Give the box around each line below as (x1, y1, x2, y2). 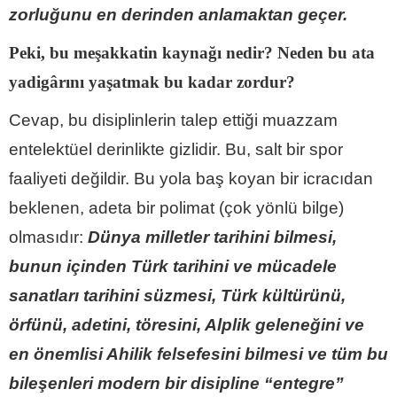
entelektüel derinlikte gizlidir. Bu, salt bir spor (9, 139, 343, 159)
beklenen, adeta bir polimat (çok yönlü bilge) (9, 198, 344, 217)
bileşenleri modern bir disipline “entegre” (9, 373, 344, 393)
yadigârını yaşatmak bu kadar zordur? (9, 72, 295, 91)
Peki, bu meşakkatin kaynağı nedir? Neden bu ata (9, 43, 375, 62)
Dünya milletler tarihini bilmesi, (88, 227, 337, 246)
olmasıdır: (9, 227, 88, 246)
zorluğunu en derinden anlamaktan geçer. (9, 4, 347, 24)
